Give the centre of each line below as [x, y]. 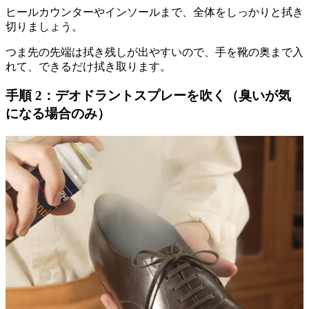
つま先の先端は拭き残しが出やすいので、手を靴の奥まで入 [154, 52]
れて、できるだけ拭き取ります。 [88, 66]
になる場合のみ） [58, 114]
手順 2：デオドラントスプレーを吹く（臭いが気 [148, 96]
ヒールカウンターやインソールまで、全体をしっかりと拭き [154, 12]
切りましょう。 [44, 26]
